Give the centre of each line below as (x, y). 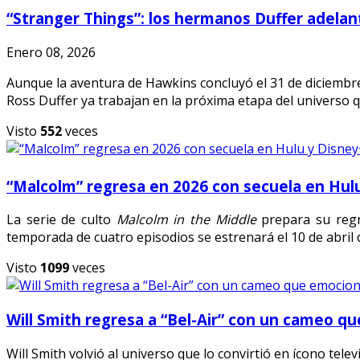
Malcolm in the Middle (186, 220)
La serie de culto (61, 220)
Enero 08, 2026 (51, 52)
